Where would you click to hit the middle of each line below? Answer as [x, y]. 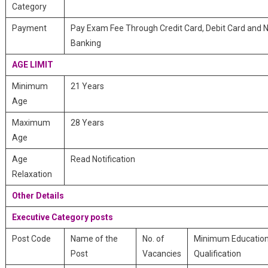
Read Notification [103, 159]
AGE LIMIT [32, 65]
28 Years [87, 123]
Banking [86, 43]
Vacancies [162, 254]
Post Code [31, 239]
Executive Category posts [62, 217]
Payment [29, 28]
